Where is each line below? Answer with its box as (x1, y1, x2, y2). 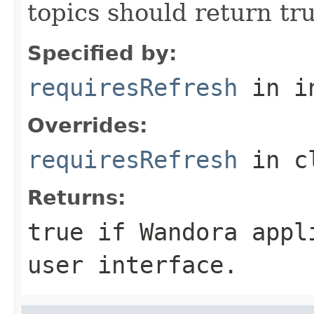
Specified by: (27, 41, 177, 65)
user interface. (27, 250, 238, 279)
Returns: (27, 185, 126, 210)
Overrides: (27, 113, 148, 137)
